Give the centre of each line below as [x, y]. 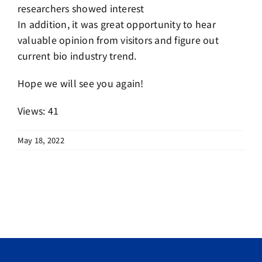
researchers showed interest [81, 8]
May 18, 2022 [41, 140]
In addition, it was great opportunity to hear [117, 24]
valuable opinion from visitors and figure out [118, 40]
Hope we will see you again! [81, 83]
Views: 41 [38, 111]
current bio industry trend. [77, 56]
